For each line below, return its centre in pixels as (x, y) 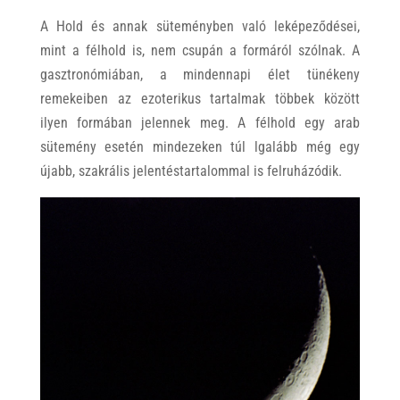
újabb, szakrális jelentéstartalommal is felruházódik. (191, 171)
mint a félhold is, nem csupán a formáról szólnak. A (200, 51)
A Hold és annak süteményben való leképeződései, (200, 27)
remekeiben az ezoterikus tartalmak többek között (200, 99)
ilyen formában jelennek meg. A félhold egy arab (200, 123)
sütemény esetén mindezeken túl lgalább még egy (200, 147)
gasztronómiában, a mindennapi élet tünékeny (200, 75)
